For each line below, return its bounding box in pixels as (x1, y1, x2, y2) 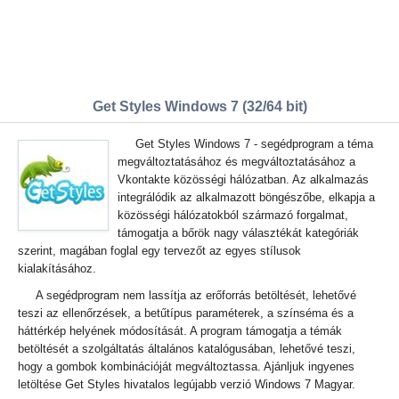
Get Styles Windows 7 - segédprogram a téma (135, 137, 373, 151)
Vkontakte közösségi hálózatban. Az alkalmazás (118, 173, 369, 186)
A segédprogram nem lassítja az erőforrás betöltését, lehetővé (36, 289, 356, 302)
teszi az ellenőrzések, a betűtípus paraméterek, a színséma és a (18, 306, 354, 320)
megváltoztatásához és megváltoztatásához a (118, 155, 355, 168)
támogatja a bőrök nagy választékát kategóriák (118, 226, 359, 240)
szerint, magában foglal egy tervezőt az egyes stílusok (18, 244, 301, 257)
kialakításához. (18, 262, 96, 275)
